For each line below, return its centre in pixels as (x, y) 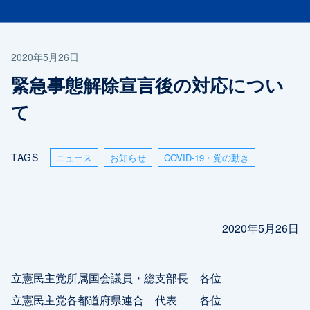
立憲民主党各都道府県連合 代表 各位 (116, 299)
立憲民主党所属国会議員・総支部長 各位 (116, 277)
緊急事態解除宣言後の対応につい (147, 84)
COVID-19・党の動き (206, 157)
